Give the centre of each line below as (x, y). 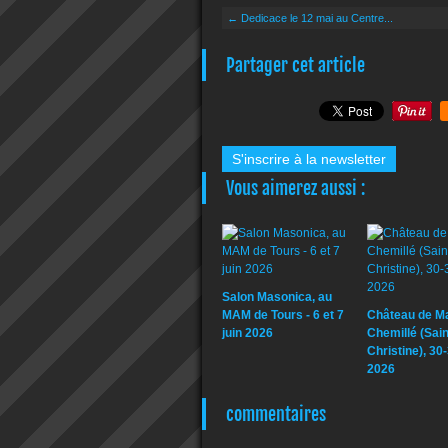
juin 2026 (247, 333)
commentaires (276, 414)
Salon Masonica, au (277, 297)
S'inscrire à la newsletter (309, 159)
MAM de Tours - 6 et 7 (283, 315)
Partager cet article (295, 65)
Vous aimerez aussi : (295, 188)
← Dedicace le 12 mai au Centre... (310, 18)
